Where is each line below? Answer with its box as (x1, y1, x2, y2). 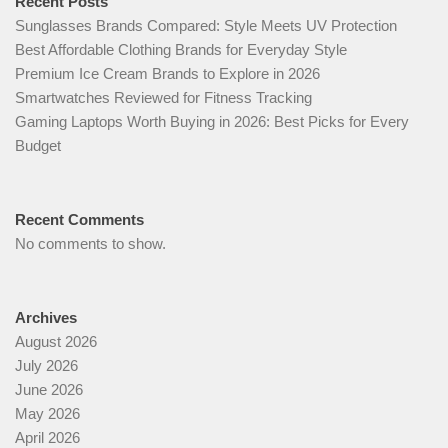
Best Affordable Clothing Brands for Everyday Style (15, 40, 347, 58)
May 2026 (15, 404, 80, 422)
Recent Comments (15, 210, 144, 228)
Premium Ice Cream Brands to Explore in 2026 (15, 64, 320, 82)
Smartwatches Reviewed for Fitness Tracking (15, 88, 312, 106)
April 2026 (15, 428, 80, 446)
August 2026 (15, 332, 97, 350)
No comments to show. (15, 234, 166, 252)
